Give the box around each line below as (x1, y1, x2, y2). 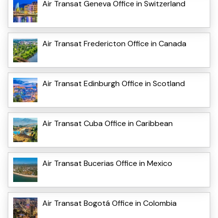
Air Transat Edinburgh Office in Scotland (42, 78, 185, 89)
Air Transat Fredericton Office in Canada (42, 38, 186, 49)
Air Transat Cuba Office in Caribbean (42, 118, 173, 128)
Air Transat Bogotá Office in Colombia (42, 198, 177, 208)
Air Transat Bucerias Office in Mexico (42, 158, 172, 168)
